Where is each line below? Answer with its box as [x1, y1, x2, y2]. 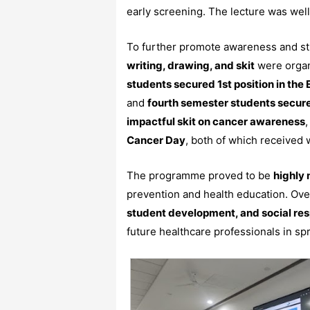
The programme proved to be [127, 169, 273, 183]
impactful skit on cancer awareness [127, 115, 305, 129]
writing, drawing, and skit [127, 59, 255, 73]
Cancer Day [127, 134, 185, 147]
